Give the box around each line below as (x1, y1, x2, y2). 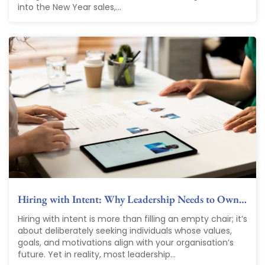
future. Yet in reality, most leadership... (18, 248, 176, 261)
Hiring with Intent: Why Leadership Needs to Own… (18, 192, 247, 206)
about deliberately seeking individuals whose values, (18, 225, 232, 237)
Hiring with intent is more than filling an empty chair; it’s (18, 213, 247, 225)
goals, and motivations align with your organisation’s (18, 237, 234, 249)
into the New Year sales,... (18, 1, 121, 14)
